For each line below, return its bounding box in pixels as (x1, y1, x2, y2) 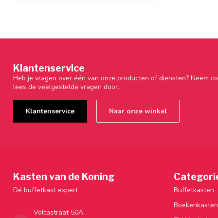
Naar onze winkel (109, 106, 167, 116)
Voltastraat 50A (34, 207, 83, 217)
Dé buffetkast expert (13, 185, 78, 195)
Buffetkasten (174, 185, 214, 195)
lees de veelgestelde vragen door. (13, 82, 119, 91)
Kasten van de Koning (13, 170, 115, 182)
